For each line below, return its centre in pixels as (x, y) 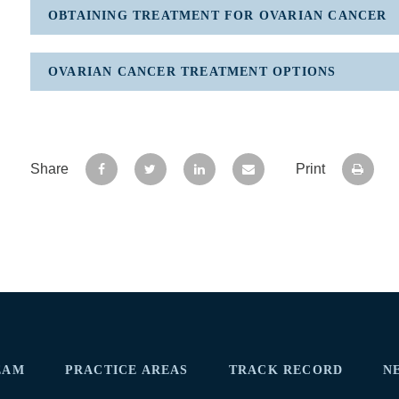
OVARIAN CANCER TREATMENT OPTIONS (192, 72)
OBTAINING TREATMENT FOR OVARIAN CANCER (217, 16)
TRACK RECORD (286, 370)
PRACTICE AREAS (126, 370)
